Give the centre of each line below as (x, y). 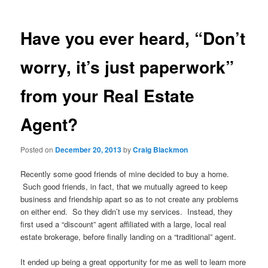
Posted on (38, 149)
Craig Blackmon (161, 149)
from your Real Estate (108, 96)
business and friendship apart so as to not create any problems (130, 199)
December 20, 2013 (89, 149)
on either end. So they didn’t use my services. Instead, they (127, 211)
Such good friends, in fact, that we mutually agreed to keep (124, 186)
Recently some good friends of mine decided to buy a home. (125, 174)
